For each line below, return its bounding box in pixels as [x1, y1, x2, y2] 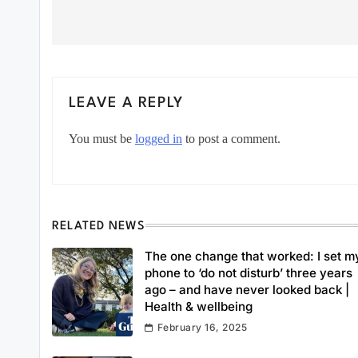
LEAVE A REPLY [69, 96, 184, 111]
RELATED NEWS [52, 221, 146, 233]
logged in [135, 132, 182, 146]
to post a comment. [182, 132, 280, 146]
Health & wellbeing [144, 299, 253, 315]
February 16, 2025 [157, 321, 248, 334]
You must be [69, 132, 135, 146]
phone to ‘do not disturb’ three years [144, 265, 352, 281]
